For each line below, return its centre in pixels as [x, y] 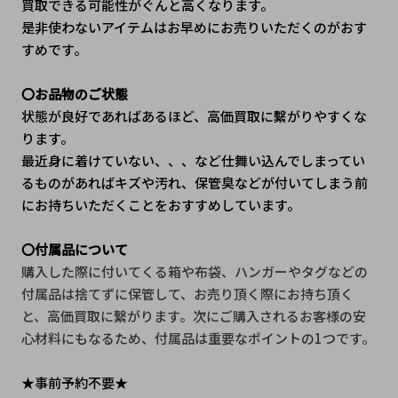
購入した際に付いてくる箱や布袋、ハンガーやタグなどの [194, 272]
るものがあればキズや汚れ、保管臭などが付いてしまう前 [194, 183]
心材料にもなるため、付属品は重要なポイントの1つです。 [198, 338]
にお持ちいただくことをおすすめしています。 [160, 205]
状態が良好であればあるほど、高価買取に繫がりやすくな [194, 116]
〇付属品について [74, 250]
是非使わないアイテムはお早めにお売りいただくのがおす [194, 28]
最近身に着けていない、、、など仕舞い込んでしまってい [193, 161]
